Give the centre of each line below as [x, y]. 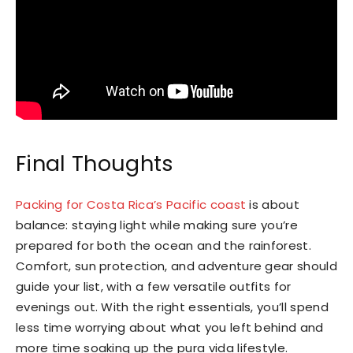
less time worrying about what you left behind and [170, 328]
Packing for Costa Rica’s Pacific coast [131, 205]
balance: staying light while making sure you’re [157, 225]
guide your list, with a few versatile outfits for [154, 287]
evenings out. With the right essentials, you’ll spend [172, 307]
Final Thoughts [95, 164]
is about [273, 205]
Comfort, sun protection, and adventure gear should [177, 266]
